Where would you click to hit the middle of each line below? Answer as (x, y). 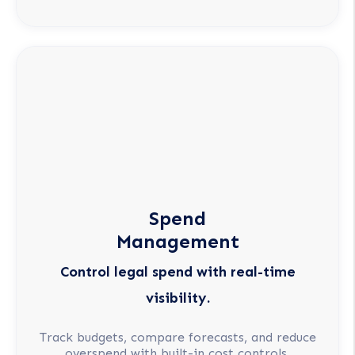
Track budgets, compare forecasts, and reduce (177, 337)
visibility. (177, 298)
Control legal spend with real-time (177, 272)
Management (177, 242)
